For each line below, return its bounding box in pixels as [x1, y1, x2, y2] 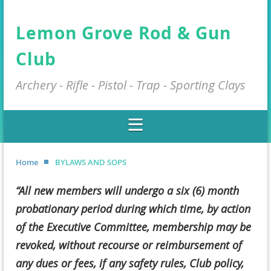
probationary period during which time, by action [16, 201, 250, 217]
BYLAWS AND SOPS [55, 157, 126, 168]
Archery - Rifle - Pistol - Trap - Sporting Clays [16, 77, 246, 94]
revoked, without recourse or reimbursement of [16, 238, 242, 253]
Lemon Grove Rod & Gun [16, 21, 231, 45]
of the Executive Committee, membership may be [16, 220, 251, 235]
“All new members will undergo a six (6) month [16, 183, 239, 198]
